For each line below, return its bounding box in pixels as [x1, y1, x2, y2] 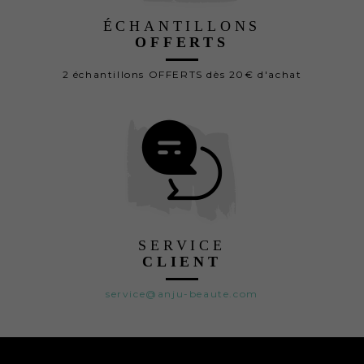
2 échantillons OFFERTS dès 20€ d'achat [62, 68, 302, 81]
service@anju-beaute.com [106, 288, 258, 301]
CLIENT [142, 253, 222, 271]
